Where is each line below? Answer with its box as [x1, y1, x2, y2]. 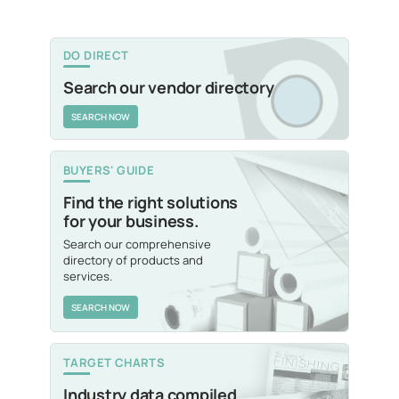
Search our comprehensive [63, 236, 211, 253]
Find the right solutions [63, 191, 238, 214]
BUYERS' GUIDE [63, 162, 155, 179]
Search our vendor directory [63, 77, 274, 99]
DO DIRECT [63, 47, 129, 64]
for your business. [63, 210, 199, 232]
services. [63, 268, 112, 285]
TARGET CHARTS [63, 354, 166, 371]
